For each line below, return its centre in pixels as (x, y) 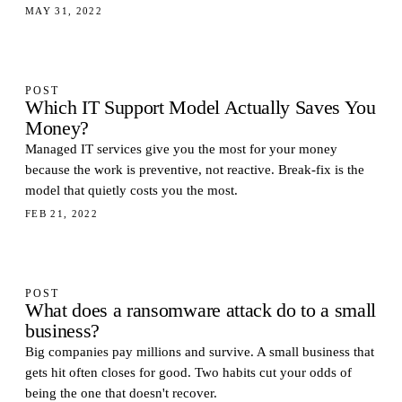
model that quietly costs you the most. (131, 190)
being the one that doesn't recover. (121, 393)
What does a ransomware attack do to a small (201, 310)
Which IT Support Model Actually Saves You (201, 108)
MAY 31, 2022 (64, 11)
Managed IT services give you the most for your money (181, 149)
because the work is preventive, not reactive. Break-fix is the (195, 170)
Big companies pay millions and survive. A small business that (200, 352)
